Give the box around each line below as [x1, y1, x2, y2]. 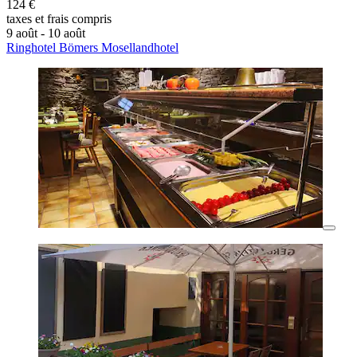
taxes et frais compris [6, 12, 112, 26]
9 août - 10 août [6, 26, 85, 41]
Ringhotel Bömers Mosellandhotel [6, 41, 178, 55]
